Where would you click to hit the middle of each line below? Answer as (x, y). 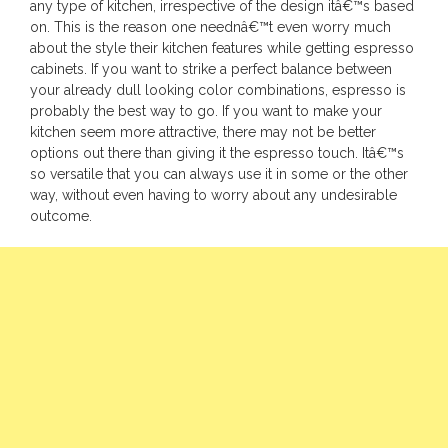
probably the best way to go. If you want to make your (206, 111)
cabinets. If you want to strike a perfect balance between (211, 69)
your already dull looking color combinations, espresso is (218, 90)
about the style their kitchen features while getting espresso (222, 48)
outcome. (61, 216)
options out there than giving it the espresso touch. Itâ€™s (217, 153)
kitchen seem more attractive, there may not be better (203, 132)
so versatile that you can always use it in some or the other (219, 174)
